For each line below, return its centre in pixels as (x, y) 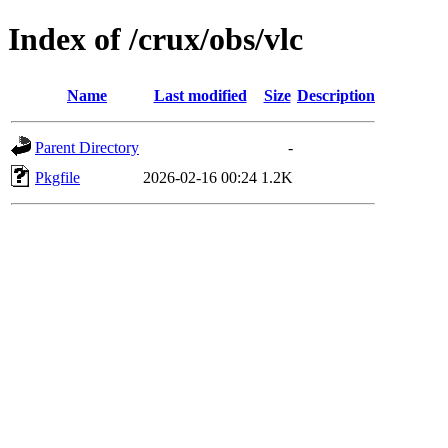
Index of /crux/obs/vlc (155, 39)
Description (336, 95)
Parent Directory (87, 147)
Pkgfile (57, 177)
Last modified (200, 95)
